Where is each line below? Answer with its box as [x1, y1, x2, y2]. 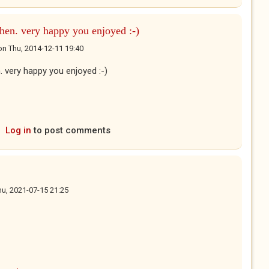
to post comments [31, 125, 110, 136]
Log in [5, 125, 31, 136]
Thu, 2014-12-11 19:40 [8, 44, 83, 53]
